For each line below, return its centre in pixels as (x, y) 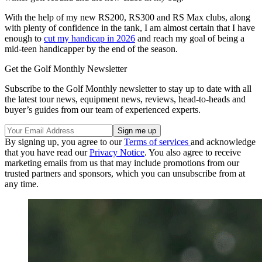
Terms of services (157, 142)
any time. (22, 184)
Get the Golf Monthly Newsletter (66, 68)
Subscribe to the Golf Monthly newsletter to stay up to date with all (128, 88)
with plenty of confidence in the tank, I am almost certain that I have (130, 27)
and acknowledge (223, 142)
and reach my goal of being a (190, 38)
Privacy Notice (117, 152)
